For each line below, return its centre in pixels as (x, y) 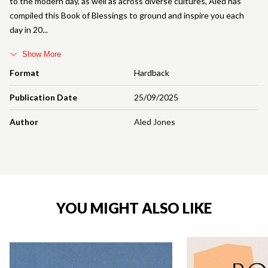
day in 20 (26, 29)
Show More (42, 54)
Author (24, 121)
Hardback (152, 72)
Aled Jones (155, 121)
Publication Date (43, 97)
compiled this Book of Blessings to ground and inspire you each (127, 15)
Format (25, 72)
